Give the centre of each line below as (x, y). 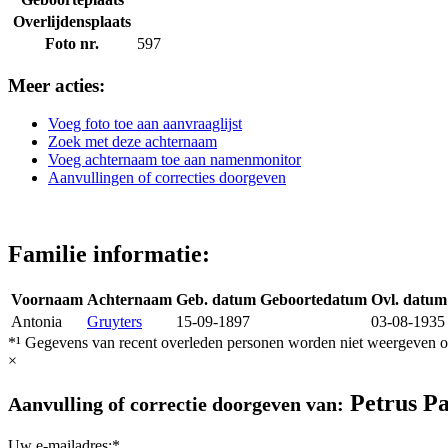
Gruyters (114, 322)
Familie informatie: (109, 254)
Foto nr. (72, 43)
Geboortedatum (313, 300)
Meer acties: (56, 85)
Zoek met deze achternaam (132, 142)
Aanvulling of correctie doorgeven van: (176, 404)
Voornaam (47, 300)
